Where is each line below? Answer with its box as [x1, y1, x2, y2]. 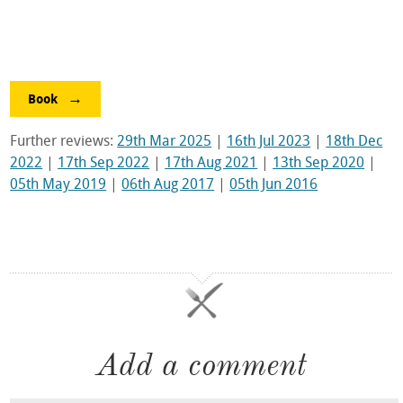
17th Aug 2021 [165, 156, 258, 171]
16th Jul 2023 [227, 134, 311, 149]
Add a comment [96, 345, 307, 384]
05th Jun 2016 [229, 177, 318, 193]
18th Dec [326, 134, 383, 149]
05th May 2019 [10, 177, 107, 193]
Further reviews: [10, 134, 118, 149]
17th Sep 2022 [58, 156, 150, 171]
